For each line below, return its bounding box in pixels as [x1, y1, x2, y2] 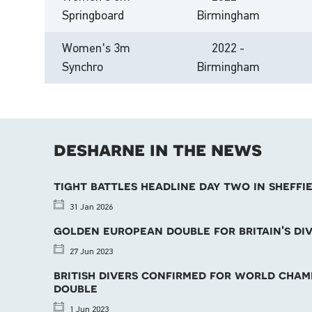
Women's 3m [62, 41, 131, 55]
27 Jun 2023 [68, 246, 114, 256]
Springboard [62, 8, 125, 22]
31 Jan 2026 [68, 201, 114, 212]
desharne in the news [54, 137, 263, 160]
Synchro [62, 60, 104, 74]
